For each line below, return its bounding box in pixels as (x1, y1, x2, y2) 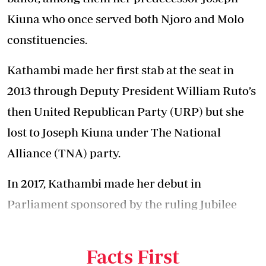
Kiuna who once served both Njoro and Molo (7, 12, 244, 26)
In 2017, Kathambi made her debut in (7, 176, 201, 191)
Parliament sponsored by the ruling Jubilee (7, 197, 237, 211)
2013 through (7, 84, 80, 98)
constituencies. (7, 33, 87, 47)
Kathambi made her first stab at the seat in (7, 63, 234, 77)
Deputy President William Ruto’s (80, 84, 256, 98)
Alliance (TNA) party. (7, 146, 121, 160)
